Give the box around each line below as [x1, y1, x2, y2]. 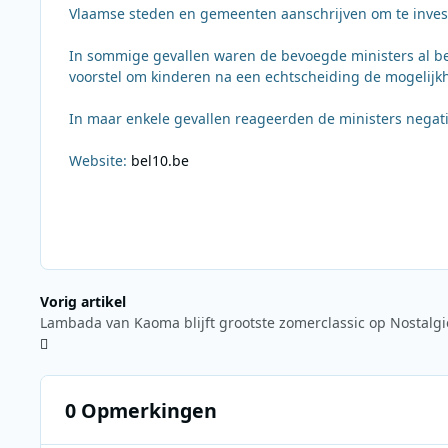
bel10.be [131, 150, 189, 170]
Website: [69, 150, 131, 170]
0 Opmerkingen [64, 396, 217, 424]
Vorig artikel [40, 292, 126, 312]
